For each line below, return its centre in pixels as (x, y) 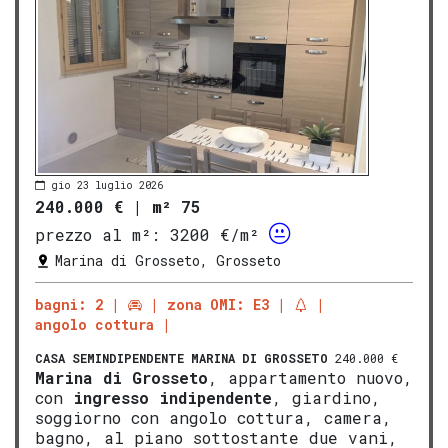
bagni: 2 (69, 305)
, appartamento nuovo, (310, 378)
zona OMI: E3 (218, 305)
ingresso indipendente (172, 398)
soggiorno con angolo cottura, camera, (213, 418)
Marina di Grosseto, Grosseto (168, 261)
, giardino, (326, 398)
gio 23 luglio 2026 (107, 185)
